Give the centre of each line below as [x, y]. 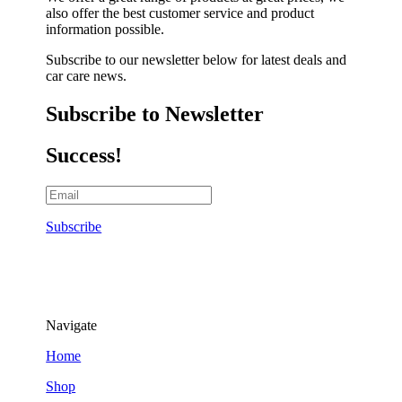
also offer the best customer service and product [180, 13]
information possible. [105, 29]
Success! [84, 156]
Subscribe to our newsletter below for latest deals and [197, 59]
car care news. [87, 75]
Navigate [72, 326]
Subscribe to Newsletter [155, 114]
